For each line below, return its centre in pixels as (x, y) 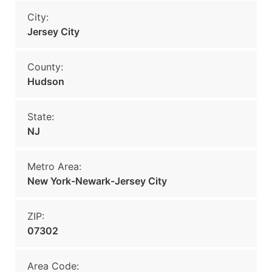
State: (41, 117)
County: (45, 67)
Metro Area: (54, 166)
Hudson (46, 81)
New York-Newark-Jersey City (97, 181)
